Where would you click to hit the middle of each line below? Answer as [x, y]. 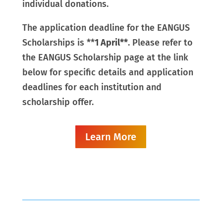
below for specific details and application [108, 73]
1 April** [111, 43]
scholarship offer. [58, 102]
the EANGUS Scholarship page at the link [105, 58]
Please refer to [162, 43]
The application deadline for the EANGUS [106, 28]
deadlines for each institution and [92, 87]
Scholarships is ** [58, 43]
